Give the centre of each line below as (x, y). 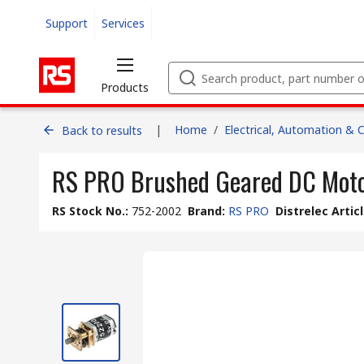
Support (67, 23)
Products (125, 87)
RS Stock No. (89, 211)
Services (123, 23)
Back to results (102, 130)
